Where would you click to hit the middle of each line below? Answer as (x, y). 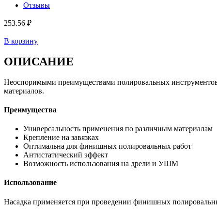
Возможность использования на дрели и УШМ (101, 164)
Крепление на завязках (61, 138)
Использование (30, 183)
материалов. (24, 91)
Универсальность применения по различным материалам (118, 129)
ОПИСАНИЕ (39, 61)
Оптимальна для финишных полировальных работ (107, 146)
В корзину (21, 41)
